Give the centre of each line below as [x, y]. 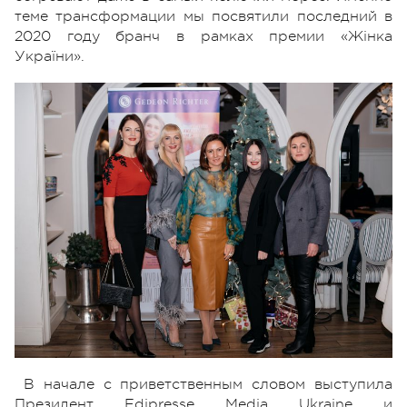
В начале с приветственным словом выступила [208, 384]
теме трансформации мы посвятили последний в [203, 16]
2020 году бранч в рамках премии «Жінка [203, 36]
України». [50, 56]
